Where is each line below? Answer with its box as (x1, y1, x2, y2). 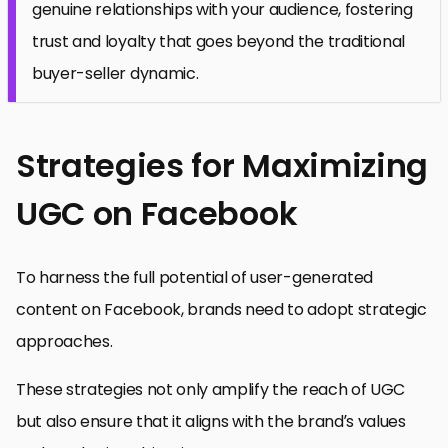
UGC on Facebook (16, 190, 298, 236)
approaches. (16, 329, 113, 353)
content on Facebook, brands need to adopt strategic (16, 297, 427, 321)
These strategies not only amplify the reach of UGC (16, 377, 405, 401)
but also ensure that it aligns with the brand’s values (16, 409, 406, 433)
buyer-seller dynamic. (32, 61, 199, 85)
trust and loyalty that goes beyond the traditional (32, 29, 405, 53)
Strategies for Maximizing (16, 142, 428, 188)
